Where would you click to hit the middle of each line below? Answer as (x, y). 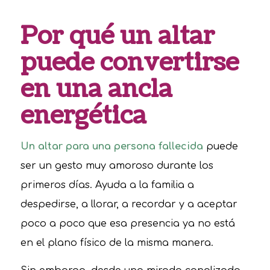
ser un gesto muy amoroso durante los (117, 166)
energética (83, 115)
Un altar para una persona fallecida (111, 147)
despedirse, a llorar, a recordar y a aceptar (129, 205)
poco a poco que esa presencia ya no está (127, 224)
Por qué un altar (117, 36)
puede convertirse (129, 62)
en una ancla (96, 89)
